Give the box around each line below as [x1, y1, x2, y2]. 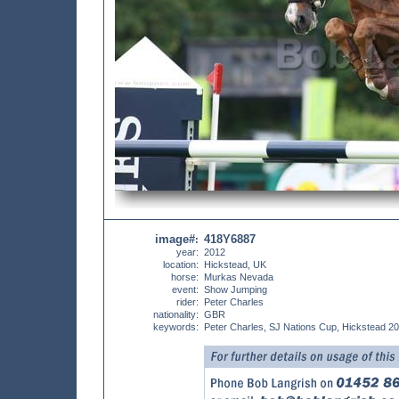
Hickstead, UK [204, 259, 266, 270]
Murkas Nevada [204, 272, 273, 282]
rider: [176, 297, 199, 307]
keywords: [153, 322, 199, 332]
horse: [171, 272, 199, 282]
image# [155, 232, 195, 246]
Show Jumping [204, 284, 267, 295]
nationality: [153, 309, 199, 320]
